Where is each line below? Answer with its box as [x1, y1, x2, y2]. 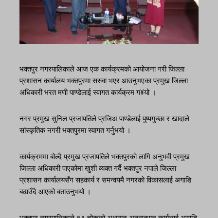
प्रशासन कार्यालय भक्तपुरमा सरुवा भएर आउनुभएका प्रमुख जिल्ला [19, 76, 188, 86]
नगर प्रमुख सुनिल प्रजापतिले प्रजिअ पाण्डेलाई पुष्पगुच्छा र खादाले [19, 114, 189, 124]
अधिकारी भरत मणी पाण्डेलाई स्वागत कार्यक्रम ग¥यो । [19, 88, 156, 97]
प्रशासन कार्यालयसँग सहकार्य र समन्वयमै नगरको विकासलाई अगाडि [19, 176, 191, 185]
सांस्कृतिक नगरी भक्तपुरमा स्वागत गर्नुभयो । [19, 126, 131, 135]
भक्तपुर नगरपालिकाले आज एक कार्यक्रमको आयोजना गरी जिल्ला [19, 65, 184, 74]
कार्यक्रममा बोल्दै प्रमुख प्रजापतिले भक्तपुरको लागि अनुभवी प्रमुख [19, 152, 190, 162]
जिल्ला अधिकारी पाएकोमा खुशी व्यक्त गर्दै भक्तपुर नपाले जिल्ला [19, 164, 176, 173]
